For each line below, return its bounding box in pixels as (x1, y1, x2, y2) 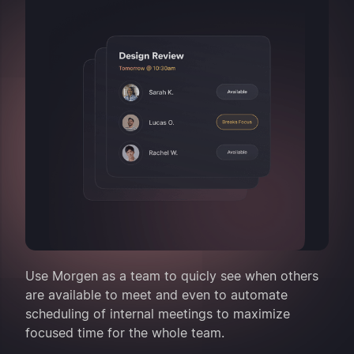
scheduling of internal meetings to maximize (25, 306, 290, 322)
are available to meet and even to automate (25, 287, 288, 303)
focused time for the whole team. (25, 325, 224, 341)
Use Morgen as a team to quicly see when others (25, 268, 318, 284)
